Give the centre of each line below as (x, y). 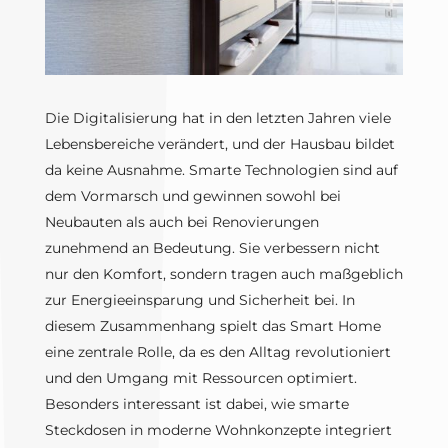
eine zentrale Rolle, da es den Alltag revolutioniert (217, 352)
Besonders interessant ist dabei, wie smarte (196, 404)
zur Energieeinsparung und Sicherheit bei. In (199, 300)
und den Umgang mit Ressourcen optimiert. (200, 378)
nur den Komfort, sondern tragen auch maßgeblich (223, 274)
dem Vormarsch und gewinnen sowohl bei (192, 196)
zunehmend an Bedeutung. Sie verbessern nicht (212, 248)
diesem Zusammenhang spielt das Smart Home (212, 326)
